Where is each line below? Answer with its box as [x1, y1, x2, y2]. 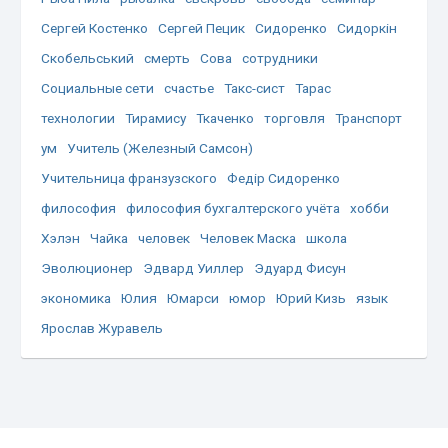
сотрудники [242, 49, 319, 66]
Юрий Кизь [276, 289, 347, 306]
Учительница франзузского [41, 169, 218, 186]
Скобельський [41, 49, 135, 66]
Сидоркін [337, 19, 398, 36]
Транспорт [335, 109, 403, 126]
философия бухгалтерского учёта [126, 199, 341, 216]
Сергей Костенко [41, 19, 149, 36]
